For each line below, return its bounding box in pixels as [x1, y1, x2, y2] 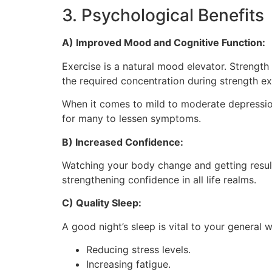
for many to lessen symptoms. [62, 112, 201, 125]
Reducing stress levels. [86, 243, 191, 256]
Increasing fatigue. [86, 258, 171, 271]
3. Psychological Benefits [62, 5, 264, 26]
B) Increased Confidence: [62, 135, 183, 148]
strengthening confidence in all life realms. [62, 173, 256, 186]
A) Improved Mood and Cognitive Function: [62, 36, 265, 49]
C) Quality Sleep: [62, 197, 141, 209]
